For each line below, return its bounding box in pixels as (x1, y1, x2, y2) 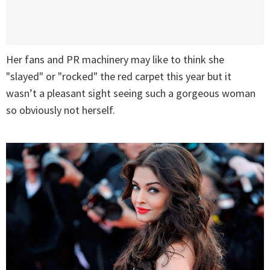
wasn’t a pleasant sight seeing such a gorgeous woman (6, 86, 256, 101)
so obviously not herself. (6, 103, 115, 118)
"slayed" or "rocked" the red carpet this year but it (6, 69, 231, 84)
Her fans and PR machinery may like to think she (6, 52, 224, 67)
